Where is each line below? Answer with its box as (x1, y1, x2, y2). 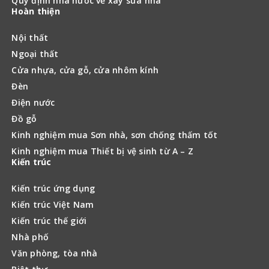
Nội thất (11, 31, 49, 43)
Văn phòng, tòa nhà (11, 247, 98, 259)
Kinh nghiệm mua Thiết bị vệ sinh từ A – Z (11, 145, 194, 157)
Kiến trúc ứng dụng (11, 182, 95, 194)
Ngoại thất (11, 47, 59, 59)
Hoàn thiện (11, 5, 60, 17)
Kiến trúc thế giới (11, 214, 87, 226)
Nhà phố (11, 231, 49, 243)
